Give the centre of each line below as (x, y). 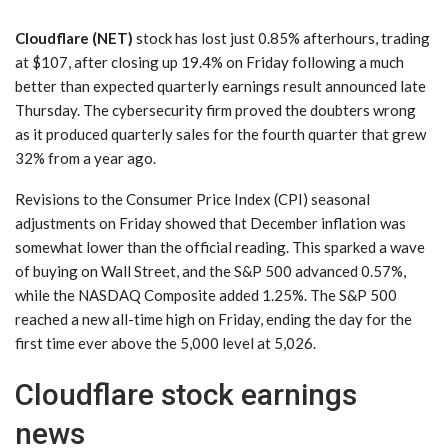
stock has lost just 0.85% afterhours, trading (283, 37)
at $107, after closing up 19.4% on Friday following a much (209, 61)
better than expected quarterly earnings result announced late (220, 85)
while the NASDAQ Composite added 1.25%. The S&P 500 (206, 294)
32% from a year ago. (85, 157)
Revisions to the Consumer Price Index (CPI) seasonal (192, 198)
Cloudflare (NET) (75, 37)
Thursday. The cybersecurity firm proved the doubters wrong (215, 109)
